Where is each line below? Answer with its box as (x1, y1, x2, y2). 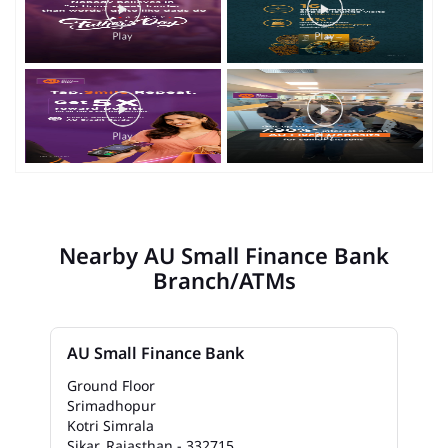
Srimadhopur (67, 396, 156, 416)
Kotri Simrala (67, 416, 154, 436)
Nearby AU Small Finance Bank (59, 240, 389, 271)
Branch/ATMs (152, 265, 296, 296)
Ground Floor (67, 376, 155, 396)
